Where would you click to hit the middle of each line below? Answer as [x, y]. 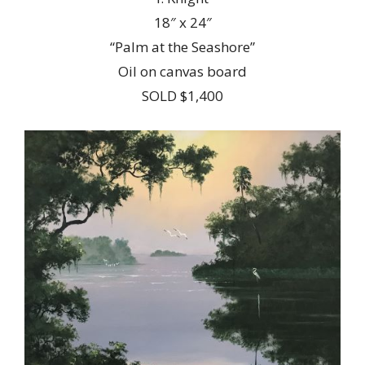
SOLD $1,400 [182, 96]
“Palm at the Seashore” [182, 47]
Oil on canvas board [182, 72]
